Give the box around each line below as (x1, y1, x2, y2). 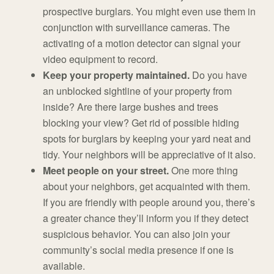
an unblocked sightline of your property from (43, 84, 232, 98)
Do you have (192, 68, 247, 83)
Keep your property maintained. (43, 68, 192, 83)
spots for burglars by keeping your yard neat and (43, 131, 251, 146)
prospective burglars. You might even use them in (43, 4, 256, 19)
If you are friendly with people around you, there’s (43, 195, 255, 210)
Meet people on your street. (43, 163, 169, 178)
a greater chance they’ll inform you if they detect (43, 211, 248, 226)
